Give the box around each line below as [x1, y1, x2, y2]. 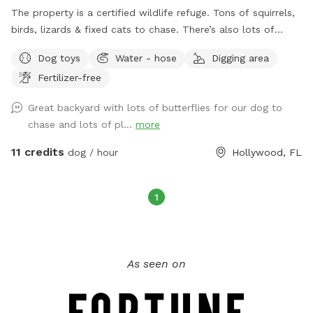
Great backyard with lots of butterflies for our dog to [28, 101, 282, 113]
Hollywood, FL [232, 146, 302, 158]
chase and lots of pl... [28, 118, 136, 130]
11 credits [11, 145, 64, 159]
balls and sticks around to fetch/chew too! [11, 57, 215, 68]
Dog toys [38, 52, 80, 64]
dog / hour [64, 146, 118, 158]
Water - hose [115, 52, 177, 64]
